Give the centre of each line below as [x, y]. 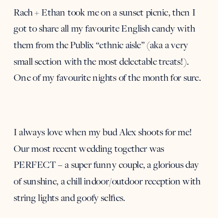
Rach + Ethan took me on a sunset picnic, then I [105, 12]
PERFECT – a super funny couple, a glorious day [106, 165]
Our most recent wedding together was [89, 149]
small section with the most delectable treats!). [101, 61]
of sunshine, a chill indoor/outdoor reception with [107, 181]
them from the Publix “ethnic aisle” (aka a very [101, 45]
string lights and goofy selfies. [70, 198]
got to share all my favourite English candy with [104, 29]
